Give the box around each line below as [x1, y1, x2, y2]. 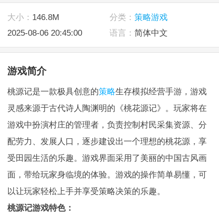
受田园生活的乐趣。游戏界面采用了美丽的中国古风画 [7, 153, 207, 163]
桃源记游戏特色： [7, 202, 74, 213]
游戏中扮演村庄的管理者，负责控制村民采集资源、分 [7, 119, 207, 130]
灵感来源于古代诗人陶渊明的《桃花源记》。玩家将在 [7, 103, 207, 113]
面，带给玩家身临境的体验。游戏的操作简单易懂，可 [7, 169, 207, 179]
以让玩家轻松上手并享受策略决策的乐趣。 [7, 186, 165, 196]
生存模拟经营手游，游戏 [115, 86, 207, 96]
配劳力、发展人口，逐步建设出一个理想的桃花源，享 [7, 136, 207, 146]
